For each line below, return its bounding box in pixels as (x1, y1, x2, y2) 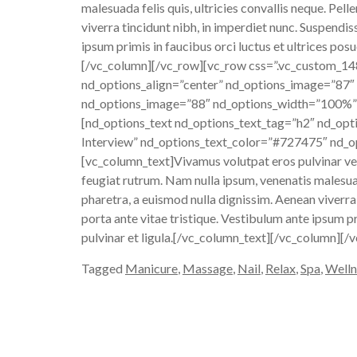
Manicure (125, 260, 178, 276)
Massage (182, 260, 233, 276)
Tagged (81, 260, 125, 276)
